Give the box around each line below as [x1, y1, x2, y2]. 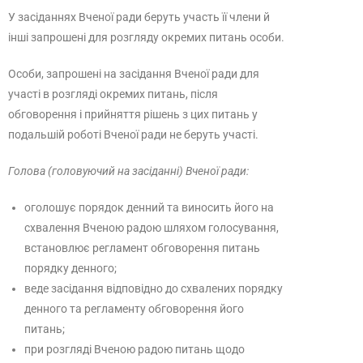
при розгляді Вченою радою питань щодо [24, 343, 245, 356]
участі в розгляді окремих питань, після [8, 88, 218, 100]
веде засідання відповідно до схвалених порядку [24, 282, 283, 295]
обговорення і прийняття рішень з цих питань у [8, 108, 258, 121]
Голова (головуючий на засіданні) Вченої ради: [8, 164, 249, 177]
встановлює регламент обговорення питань [24, 241, 260, 254]
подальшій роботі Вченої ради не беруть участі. [8, 128, 258, 141]
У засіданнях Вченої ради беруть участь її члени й [8, 11, 270, 23]
